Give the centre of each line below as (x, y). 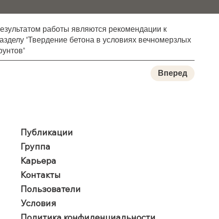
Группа (35, 147)
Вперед (173, 73)
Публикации (46, 132)
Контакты (40, 175)
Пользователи (50, 189)
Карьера (38, 161)
